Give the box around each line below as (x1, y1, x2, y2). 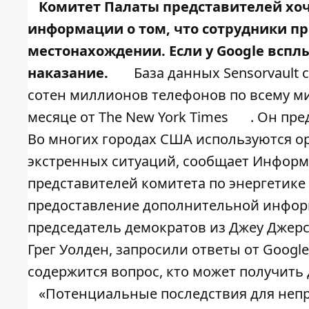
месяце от (28, 108, 99, 127)
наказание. (28, 63, 108, 83)
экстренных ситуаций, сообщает (28, 152, 252, 171)
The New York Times (99, 108, 228, 127)
